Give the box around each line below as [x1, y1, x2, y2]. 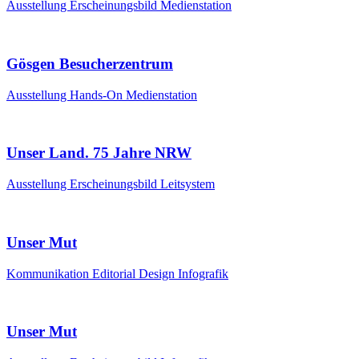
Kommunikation [6, 266, 92, 280]
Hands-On [70, 87, 126, 102]
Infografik [178, 266, 228, 280]
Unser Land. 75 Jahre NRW [6, 144, 192, 162]
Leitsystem [160, 177, 215, 192]
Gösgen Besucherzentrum [6, 55, 173, 72]
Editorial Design [92, 266, 178, 280]
